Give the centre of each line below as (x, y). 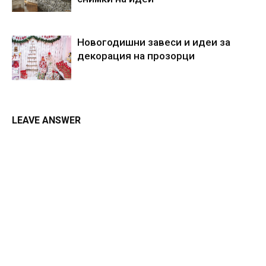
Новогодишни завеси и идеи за (154, 42)
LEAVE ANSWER (46, 120)
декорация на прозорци (136, 56)
